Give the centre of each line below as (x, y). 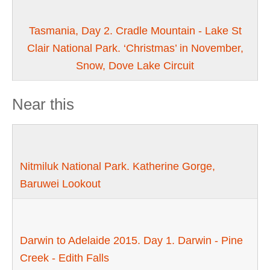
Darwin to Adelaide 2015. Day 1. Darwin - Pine (132, 241)
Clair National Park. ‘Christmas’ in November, (135, 48)
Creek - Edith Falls (65, 258)
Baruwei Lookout (61, 184)
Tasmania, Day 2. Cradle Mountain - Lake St (135, 30)
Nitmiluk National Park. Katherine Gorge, (118, 167)
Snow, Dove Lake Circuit (135, 65)
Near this (43, 104)
